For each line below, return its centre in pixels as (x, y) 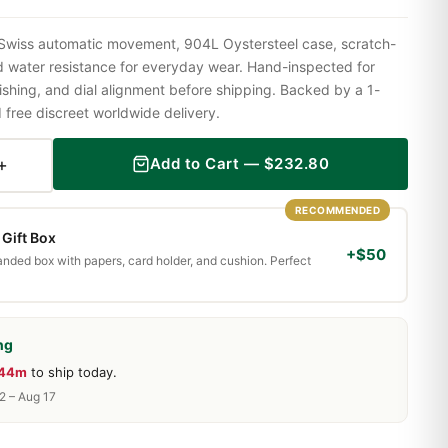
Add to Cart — (206, 164)
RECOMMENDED (337, 209)
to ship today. (72, 371)
